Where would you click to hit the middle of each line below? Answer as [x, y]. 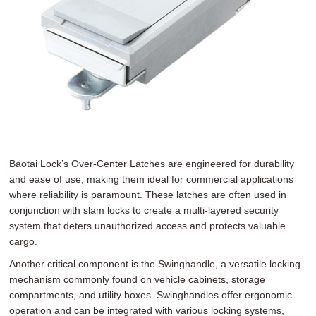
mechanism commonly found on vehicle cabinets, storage [138, 279]
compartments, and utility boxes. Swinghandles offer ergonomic [151, 294]
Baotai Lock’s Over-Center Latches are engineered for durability [152, 163]
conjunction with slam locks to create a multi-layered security [144, 210]
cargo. [24, 241]
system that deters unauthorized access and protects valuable [148, 225]
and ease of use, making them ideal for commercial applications [152, 179]
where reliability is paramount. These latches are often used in [148, 194]
